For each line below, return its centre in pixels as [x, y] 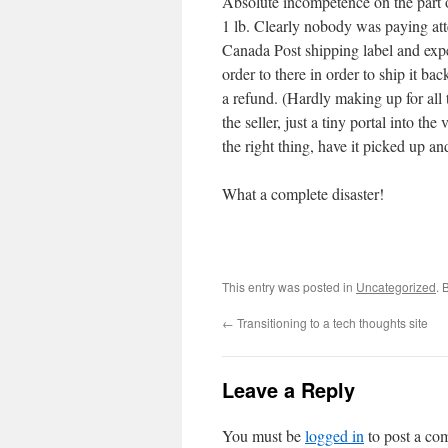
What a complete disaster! [303, 193]
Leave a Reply [288, 389]
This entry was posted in [289, 286]
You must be [263, 435]
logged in [334, 435]
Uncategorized [396, 286]
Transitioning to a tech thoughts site [331, 322]
